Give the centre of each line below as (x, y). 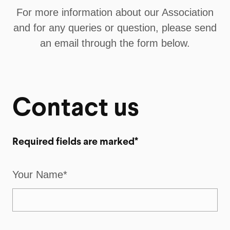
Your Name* (40, 175)
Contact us (76, 109)
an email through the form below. (115, 43)
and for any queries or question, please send (115, 28)
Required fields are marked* (75, 142)
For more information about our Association (115, 13)
